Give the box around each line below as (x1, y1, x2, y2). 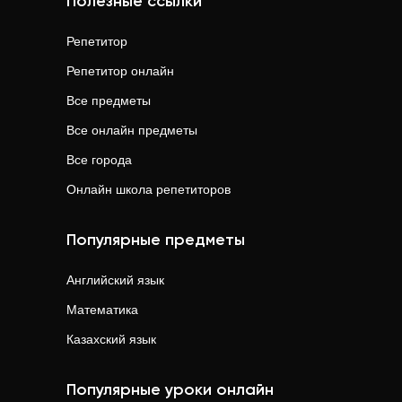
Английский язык (66, 273, 164, 287)
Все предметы (66, 93, 151, 108)
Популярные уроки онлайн (66, 382, 274, 398)
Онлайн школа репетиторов (66, 182, 231, 197)
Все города (66, 153, 132, 167)
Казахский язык (66, 332, 156, 346)
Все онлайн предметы (66, 123, 197, 137)
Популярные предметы (66, 232, 245, 249)
